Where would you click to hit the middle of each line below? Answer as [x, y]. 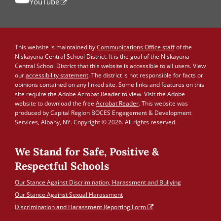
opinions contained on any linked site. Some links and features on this [110, 85]
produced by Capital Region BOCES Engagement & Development [103, 113]
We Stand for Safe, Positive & [87, 152]
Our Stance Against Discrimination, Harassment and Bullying [98, 182]
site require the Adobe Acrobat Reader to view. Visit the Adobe [100, 94]
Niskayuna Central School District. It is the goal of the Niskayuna [102, 57]
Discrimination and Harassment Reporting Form [80, 207]
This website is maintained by [56, 47]
